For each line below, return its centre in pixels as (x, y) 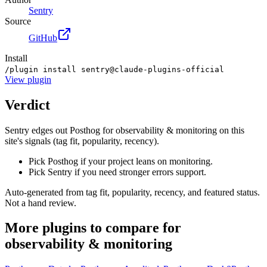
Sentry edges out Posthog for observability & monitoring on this (125, 130)
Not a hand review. (41, 203)
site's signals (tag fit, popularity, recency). (82, 141)
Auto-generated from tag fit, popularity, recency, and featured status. (132, 192)
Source (18, 21)
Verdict (27, 105)
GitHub (43, 38)
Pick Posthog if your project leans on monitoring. (121, 161)
